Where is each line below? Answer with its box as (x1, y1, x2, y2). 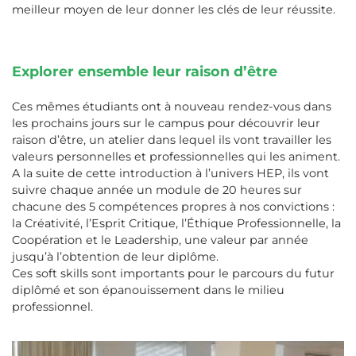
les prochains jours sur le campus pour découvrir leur (12, 116, 320, 131)
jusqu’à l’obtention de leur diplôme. (12, 250, 219, 265)
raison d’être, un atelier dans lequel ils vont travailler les (12, 133, 331, 148)
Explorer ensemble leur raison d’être (12, 63, 277, 80)
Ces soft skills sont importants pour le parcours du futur (12, 266, 335, 281)
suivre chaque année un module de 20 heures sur (12, 183, 302, 198)
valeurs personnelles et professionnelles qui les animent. (12, 149, 340, 164)
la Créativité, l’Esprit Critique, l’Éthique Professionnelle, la (12, 216, 341, 231)
